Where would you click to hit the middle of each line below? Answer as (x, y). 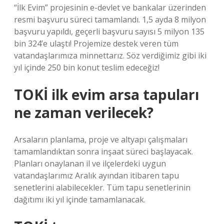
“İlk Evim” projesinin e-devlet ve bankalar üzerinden (110, 7)
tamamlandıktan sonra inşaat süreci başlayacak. (103, 151)
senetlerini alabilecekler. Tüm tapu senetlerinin (102, 187)
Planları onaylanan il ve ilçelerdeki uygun (90, 163)
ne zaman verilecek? (84, 112)
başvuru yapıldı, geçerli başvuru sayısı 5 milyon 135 (109, 31)
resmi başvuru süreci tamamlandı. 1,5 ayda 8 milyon (110, 19)
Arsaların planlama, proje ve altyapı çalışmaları (101, 139)
